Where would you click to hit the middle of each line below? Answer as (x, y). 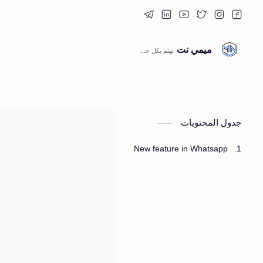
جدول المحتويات (210, 122)
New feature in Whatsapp (181, 149)
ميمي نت (194, 49)
